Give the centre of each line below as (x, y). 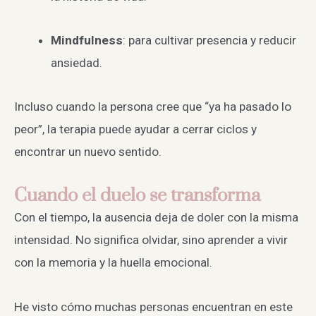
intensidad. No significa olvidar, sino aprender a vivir (151, 240)
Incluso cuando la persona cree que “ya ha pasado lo (153, 107)
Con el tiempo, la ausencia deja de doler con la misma (156, 218)
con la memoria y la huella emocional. (113, 263)
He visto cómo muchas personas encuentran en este (153, 306)
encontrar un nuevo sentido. (88, 152)
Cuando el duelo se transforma (137, 195)
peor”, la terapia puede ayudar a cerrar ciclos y (135, 129)
